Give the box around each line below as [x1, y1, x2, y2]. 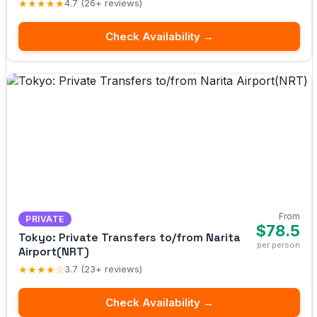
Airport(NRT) [18, 243, 89, 259]
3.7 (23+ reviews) [64, 263, 142, 275]
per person [257, 239, 300, 250]
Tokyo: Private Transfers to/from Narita [18, 229, 241, 245]
